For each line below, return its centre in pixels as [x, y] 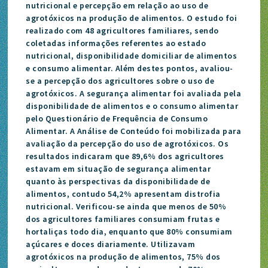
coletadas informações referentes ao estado [116, 43]
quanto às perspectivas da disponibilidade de [118, 181]
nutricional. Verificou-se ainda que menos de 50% [126, 206]
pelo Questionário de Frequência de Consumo [117, 118]
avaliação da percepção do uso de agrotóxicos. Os [127, 143]
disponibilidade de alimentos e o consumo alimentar [132, 106]
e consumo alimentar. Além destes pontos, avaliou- [130, 68]
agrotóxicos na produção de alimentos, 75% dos [123, 256]
